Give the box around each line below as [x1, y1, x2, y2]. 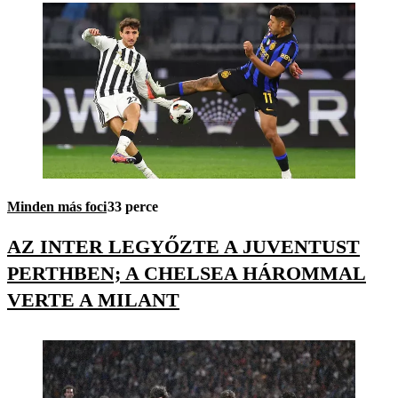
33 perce [107, 199, 158, 215]
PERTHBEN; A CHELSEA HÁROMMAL [7, 262, 366, 285]
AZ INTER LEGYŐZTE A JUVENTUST [7, 235, 360, 259]
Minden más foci [7, 199, 107, 215]
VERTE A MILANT [7, 289, 179, 312]
